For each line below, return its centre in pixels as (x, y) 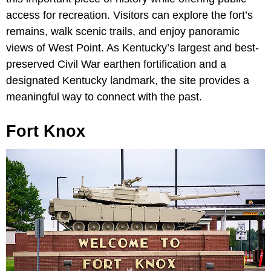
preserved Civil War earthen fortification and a (116, 64)
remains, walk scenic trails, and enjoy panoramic (123, 32)
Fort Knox (46, 132)
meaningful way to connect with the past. (104, 97)
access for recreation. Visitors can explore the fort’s (129, 15)
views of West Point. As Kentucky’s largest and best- (132, 48)
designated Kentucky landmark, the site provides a (128, 81)
